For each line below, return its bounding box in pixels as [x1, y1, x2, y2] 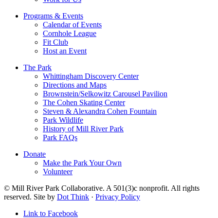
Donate [23, 150, 46, 159]
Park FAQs [43, 133, 77, 142]
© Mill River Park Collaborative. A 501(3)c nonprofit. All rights [4, 184, 200, 193]
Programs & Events [23, 12, 83, 20]
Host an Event [43, 47, 87, 55]
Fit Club [43, 38, 68, 47]
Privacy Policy [95, 193, 140, 201]
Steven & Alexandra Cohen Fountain [43, 107, 157, 116]
